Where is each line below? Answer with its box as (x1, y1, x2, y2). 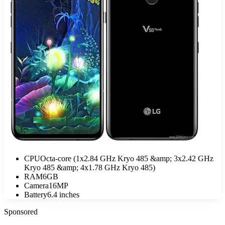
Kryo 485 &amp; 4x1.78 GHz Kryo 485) (24, 163, 155, 172)
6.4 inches (47, 190, 79, 199)
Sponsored (4, 207, 38, 216)
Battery (24, 190, 47, 199)
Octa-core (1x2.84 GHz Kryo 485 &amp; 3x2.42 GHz (40, 154, 213, 163)
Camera (24, 181, 49, 190)
